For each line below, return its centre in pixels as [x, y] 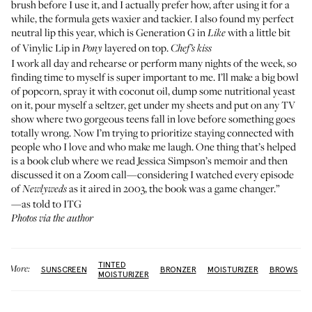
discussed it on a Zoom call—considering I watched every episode [153, 174]
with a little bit [258, 32]
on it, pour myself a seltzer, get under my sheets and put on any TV [153, 104]
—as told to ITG [46, 203]
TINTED [112, 265]
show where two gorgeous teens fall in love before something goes [153, 118]
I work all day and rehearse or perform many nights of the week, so [154, 63]
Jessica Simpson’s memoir [193, 160]
